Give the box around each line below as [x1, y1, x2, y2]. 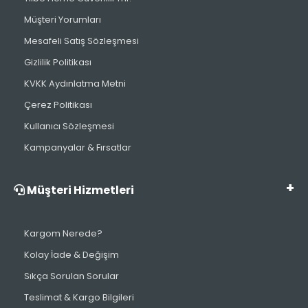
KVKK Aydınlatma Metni [24, 77, 126, 91]
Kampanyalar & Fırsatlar [24, 141, 131, 155]
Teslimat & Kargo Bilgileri [24, 291, 134, 305]
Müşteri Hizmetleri [25, 182, 134, 199]
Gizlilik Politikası [24, 56, 91, 69]
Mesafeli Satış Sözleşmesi [24, 34, 139, 48]
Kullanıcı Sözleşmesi [24, 120, 114, 133]
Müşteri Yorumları [24, 13, 101, 27]
